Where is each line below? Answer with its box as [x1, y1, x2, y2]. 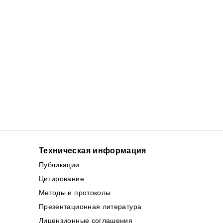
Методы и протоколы [38, 188, 111, 197]
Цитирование [38, 174, 84, 183]
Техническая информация [38, 146, 146, 155]
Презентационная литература [38, 202, 142, 211]
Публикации [38, 160, 80, 169]
